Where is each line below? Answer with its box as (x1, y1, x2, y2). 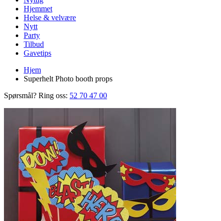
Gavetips (24, 49, 51, 57)
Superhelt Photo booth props (24, 74, 112, 83)
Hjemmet (24, 4, 52, 13)
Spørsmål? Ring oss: (4, 91, 68, 100)
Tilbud (24, 40, 44, 48)
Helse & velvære (24, 13, 76, 22)
